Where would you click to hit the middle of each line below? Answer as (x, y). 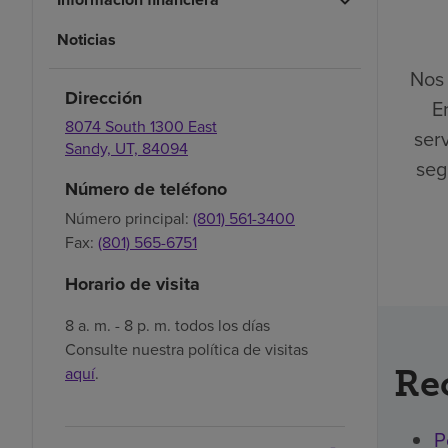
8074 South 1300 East (141, 126)
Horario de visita (132, 283)
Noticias (86, 39)
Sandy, (90, 148)
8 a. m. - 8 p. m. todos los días (167, 325)
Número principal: (127, 218)
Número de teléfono (146, 188)
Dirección (103, 97)
